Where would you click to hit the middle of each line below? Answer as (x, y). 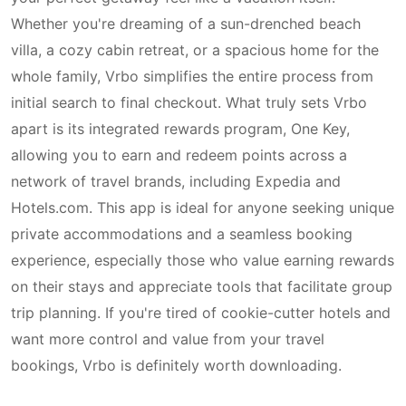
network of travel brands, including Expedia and (176, 181)
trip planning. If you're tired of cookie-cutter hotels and (201, 313)
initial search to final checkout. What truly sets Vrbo (189, 102)
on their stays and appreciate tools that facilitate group (202, 286)
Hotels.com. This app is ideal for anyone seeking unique (203, 208)
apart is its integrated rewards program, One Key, (180, 129)
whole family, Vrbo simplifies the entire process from (192, 76)
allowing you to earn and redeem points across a (179, 155)
